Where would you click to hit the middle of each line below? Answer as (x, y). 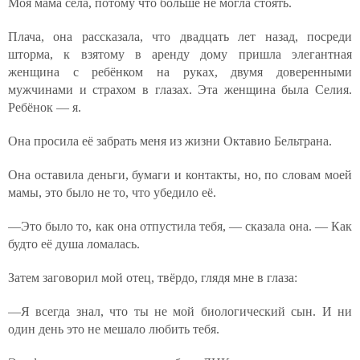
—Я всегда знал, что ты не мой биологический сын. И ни (180, 311)
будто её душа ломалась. (74, 244)
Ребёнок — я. (45, 107)
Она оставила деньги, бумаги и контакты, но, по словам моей (180, 175)
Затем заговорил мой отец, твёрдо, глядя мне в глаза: (153, 278)
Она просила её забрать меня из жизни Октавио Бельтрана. (170, 141)
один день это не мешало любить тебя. (114, 329)
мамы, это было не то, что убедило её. (112, 192)
